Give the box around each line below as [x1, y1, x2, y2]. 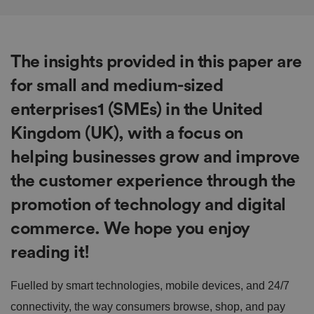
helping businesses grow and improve [11, 148, 300, 166]
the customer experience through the [11, 172, 296, 190]
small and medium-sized [36, 76, 223, 95]
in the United [161, 100, 263, 118]
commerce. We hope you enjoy [11, 219, 250, 238]
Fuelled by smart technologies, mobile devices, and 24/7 [11, 279, 289, 292]
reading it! [11, 243, 90, 261]
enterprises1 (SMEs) [11, 100, 162, 118]
